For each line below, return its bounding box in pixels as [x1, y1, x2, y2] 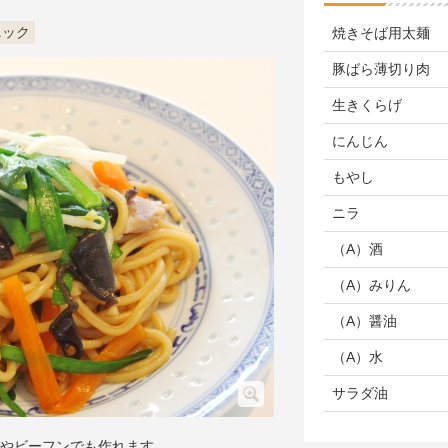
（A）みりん [332, 277, 411, 293]
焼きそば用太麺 [332, 25, 430, 41]
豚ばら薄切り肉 [332, 61, 430, 77]
